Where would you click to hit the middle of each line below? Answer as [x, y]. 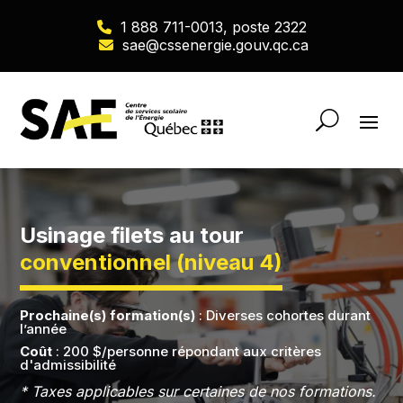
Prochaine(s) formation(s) [108, 316]
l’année [44, 329]
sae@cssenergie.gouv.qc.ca [215, 45]
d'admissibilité [68, 365]
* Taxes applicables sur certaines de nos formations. [198, 392]
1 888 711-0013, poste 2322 [213, 27]
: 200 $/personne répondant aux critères [189, 352]
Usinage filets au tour [132, 236]
